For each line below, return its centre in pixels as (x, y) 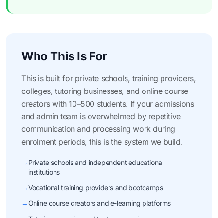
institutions (44, 172)
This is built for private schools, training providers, (109, 78)
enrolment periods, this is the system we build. (102, 142)
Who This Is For (64, 56)
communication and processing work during (99, 129)
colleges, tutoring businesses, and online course (105, 91)
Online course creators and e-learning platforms (99, 203)
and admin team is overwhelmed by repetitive (101, 116)
